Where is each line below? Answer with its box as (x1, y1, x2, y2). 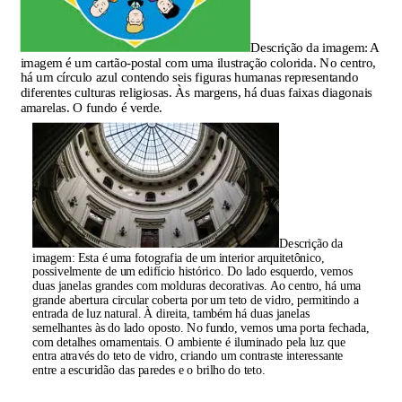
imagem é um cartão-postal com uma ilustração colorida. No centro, (20, 55, 376, 69)
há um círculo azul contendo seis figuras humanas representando (20, 69, 359, 84)
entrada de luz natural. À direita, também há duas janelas (32, 306, 310, 320)
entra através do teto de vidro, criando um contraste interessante (32, 348, 344, 363)
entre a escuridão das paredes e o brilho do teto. (32, 363, 266, 377)
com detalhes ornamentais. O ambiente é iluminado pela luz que (32, 334, 345, 348)
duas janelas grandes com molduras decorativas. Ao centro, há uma (32, 278, 362, 293)
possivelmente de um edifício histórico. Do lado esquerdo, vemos (32, 264, 353, 278)
